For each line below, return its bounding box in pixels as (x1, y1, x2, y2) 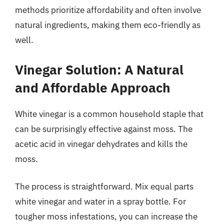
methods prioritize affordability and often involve (15, 4, 201, 15)
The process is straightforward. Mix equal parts (15, 181, 193, 192)
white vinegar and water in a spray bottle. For (15, 196, 186, 207)
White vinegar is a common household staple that (15, 108, 203, 119)
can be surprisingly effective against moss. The (15, 123, 192, 134)
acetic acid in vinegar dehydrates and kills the (15, 138, 187, 149)
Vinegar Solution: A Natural (15, 60, 183, 78)
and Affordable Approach (15, 78, 170, 96)
